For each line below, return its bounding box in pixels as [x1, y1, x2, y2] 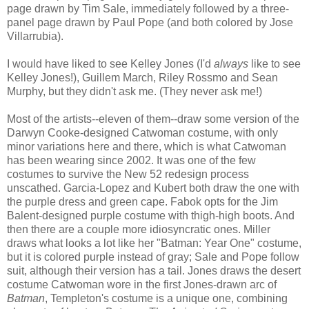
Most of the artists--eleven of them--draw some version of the [7, 112, 299, 125]
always [214, 57, 248, 70]
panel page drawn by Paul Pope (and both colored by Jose [7, 16, 293, 28]
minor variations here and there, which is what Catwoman [7, 140, 286, 152]
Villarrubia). [7, 30, 63, 42]
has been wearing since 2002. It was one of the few [7, 154, 256, 166]
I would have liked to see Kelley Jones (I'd [7, 57, 214, 70]
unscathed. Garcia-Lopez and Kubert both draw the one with [7, 181, 299, 194]
